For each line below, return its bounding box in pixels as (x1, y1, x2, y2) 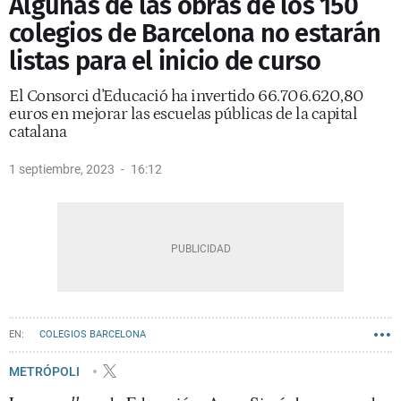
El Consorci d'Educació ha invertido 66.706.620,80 (9, 87, 364, 106)
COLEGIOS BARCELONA (39, 328, 146, 340)
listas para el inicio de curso (9, 46, 321, 77)
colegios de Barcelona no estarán (9, 18, 380, 49)
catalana (9, 123, 66, 141)
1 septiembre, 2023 (9, 162, 115, 176)
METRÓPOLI (9, 363, 82, 379)
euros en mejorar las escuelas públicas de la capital (9, 105, 357, 124)
